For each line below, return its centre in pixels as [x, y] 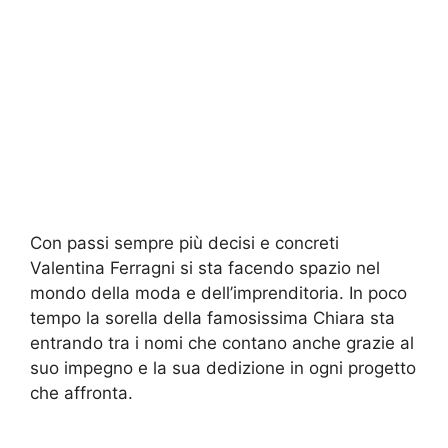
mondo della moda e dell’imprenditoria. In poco [218, 292]
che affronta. [81, 392]
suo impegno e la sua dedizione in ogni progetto [223, 367]
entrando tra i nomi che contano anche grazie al [222, 342]
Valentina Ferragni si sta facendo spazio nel [205, 267]
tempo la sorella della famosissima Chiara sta [212, 317]
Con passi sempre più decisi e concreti [184, 242]
